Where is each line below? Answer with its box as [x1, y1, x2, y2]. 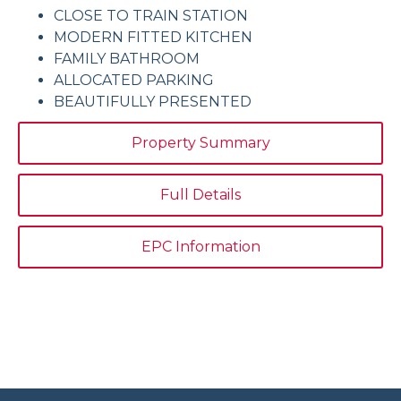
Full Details [160, 185, 241, 203]
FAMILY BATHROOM [54, 49, 200, 67]
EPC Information [141, 237, 260, 255]
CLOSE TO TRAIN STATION [54, 6, 248, 24]
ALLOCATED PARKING [54, 71, 214, 89]
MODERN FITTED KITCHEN [54, 28, 252, 46]
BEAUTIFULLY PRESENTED [54, 92, 252, 110]
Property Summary [131, 133, 270, 151]
